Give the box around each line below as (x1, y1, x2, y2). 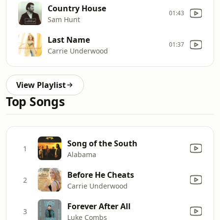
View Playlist (16, 80, 66, 90)
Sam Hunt (48, 14, 80, 24)
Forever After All (67, 200, 131, 212)
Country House (48, 2, 106, 14)
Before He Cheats (67, 169, 134, 180)
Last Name (48, 34, 90, 45)
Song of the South (67, 137, 137, 149)
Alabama (67, 149, 96, 159)
